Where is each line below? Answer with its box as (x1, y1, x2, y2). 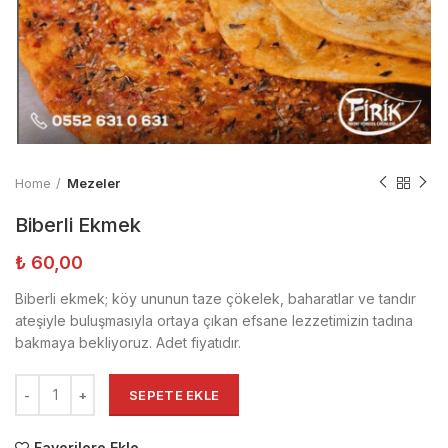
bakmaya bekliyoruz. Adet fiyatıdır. (15, 333, 241, 351)
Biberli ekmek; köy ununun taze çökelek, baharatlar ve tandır (15, 289, 416, 307)
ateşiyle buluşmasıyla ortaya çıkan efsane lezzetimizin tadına (15, 311, 413, 329)
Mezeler (67, 174, 120, 191)
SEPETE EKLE (129, 386, 220, 403)
